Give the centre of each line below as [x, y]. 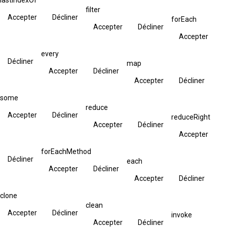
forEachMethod [66, 151]
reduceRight [191, 117]
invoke [182, 215]
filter [93, 9]
